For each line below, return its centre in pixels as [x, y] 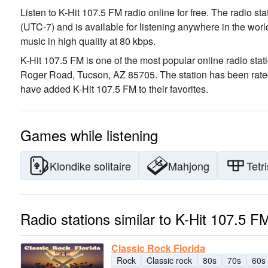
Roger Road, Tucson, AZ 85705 [88, 74]
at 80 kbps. [131, 41]
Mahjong [189, 166]
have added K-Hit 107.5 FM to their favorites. [114, 89]
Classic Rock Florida [158, 248]
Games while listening [89, 135]
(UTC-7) [37, 27]
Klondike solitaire [90, 166]
